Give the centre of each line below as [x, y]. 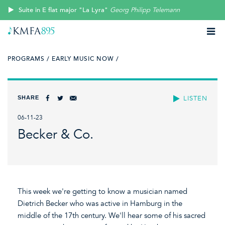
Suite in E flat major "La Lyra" [64, 10]
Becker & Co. [55, 135]
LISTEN [195, 98]
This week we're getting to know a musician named [102, 191]
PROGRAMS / [29, 59]
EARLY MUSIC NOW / [85, 59]
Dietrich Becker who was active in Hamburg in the [100, 203]
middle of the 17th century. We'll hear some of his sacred [111, 215]
